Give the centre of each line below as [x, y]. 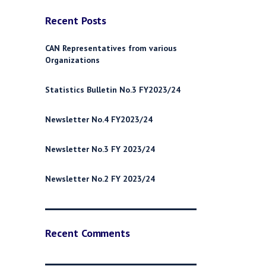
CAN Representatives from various [111, 48]
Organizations [72, 60]
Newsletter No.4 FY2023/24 [99, 119]
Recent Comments [88, 233]
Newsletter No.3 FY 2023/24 [100, 149]
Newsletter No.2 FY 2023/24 [100, 179]
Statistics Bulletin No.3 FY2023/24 [113, 90]
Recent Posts [76, 20]
